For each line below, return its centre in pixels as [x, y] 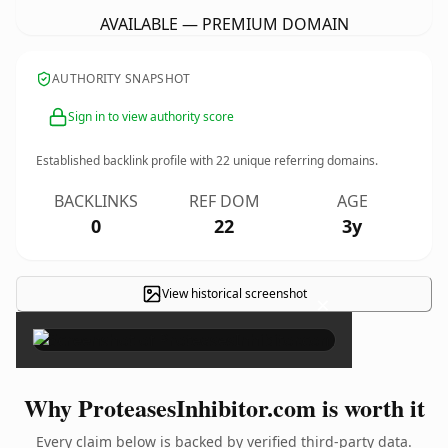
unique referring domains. [304, 160]
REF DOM [224, 201]
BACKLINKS [96, 201]
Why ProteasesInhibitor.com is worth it [224, 407]
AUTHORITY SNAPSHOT [121, 78]
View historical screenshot [234, 293]
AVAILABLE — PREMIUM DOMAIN [224, 24]
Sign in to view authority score [151, 116]
